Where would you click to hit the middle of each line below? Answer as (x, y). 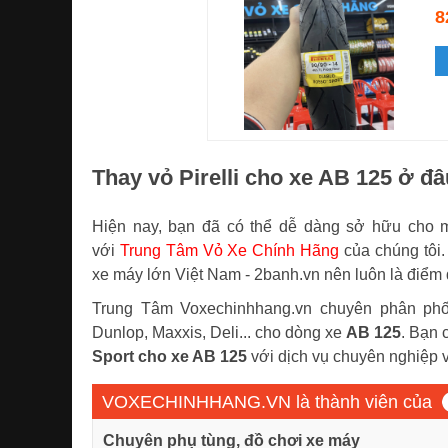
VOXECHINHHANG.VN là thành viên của (267, 401)
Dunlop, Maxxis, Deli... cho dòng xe (219, 332)
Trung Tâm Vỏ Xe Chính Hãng (229, 250)
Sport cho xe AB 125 (169, 356)
